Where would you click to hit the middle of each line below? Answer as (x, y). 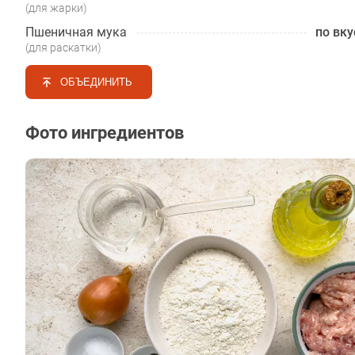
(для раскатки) (63, 48)
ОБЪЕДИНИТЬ (96, 82)
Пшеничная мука (76, 32)
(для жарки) (56, 8)
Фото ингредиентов (105, 133)
